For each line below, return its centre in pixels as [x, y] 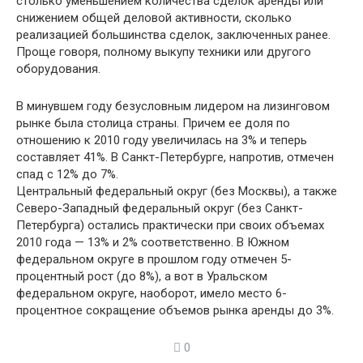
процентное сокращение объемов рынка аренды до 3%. [175, 310]
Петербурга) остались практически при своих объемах [170, 225]
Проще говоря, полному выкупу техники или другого [164, 52]
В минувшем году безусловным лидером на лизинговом [173, 106]
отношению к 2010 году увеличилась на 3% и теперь [162, 140]
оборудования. [58, 69]
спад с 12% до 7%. [67, 174]
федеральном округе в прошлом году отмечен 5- [154, 259]
